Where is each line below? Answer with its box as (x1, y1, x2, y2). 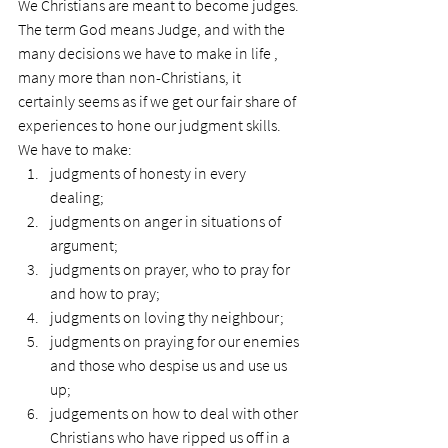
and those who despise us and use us (50, 355, 290, 375)
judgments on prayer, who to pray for (50, 259, 293, 279)
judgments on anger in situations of (50, 211, 284, 231)
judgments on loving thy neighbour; (50, 307, 284, 327)
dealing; (50, 187, 104, 207)
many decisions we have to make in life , (18, 43, 281, 63)
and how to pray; (50, 283, 160, 303)
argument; (50, 235, 118, 255)
